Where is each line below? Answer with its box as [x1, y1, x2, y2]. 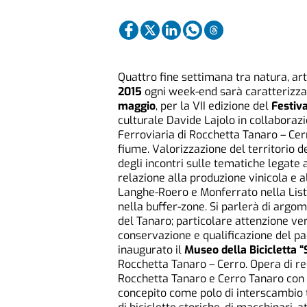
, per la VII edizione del [156, 99, 271, 114]
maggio [118, 99, 156, 114]
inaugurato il [118, 243, 184, 258]
